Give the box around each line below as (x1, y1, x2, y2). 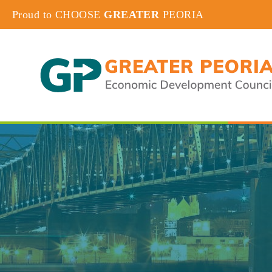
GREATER (100, 8, 163, 21)
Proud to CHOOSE (12, 8, 101, 21)
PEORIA (162, 8, 204, 21)
